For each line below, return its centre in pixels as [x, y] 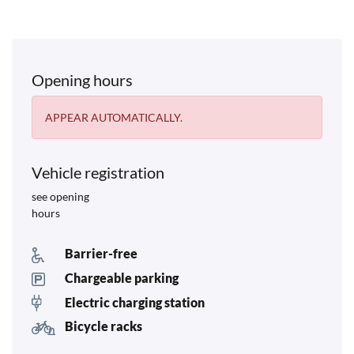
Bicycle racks [104, 326]
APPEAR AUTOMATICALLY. [114, 117]
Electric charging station [135, 302]
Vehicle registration [98, 172]
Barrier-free [101, 254]
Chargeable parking [122, 277]
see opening [60, 196]
